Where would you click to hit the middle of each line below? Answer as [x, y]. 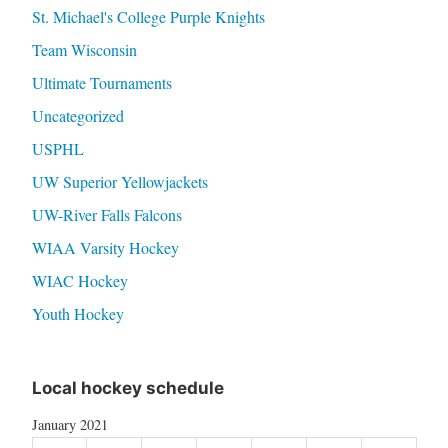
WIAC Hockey [79, 281]
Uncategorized [77, 116]
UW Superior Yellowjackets [119, 182]
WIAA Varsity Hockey [105, 248]
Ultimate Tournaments [101, 83]
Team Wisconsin [84, 50]
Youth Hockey [77, 314]
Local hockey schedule [127, 388]
